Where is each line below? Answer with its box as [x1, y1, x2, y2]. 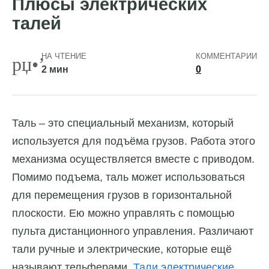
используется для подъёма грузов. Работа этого [12, 135, 255, 148]
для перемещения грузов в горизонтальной [12, 189, 232, 202]
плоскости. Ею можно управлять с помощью [12, 207, 235, 220]
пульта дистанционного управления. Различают [12, 225, 253, 238]
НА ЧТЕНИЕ [41, 52, 86, 61]
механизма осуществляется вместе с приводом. [12, 153, 255, 166]
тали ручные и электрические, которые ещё [12, 243, 232, 256]
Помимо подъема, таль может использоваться [12, 171, 245, 184]
